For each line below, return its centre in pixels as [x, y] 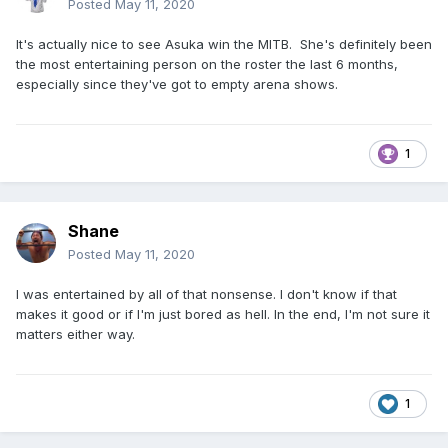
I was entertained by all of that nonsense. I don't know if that [206, 294]
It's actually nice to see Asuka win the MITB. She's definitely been [224, 44]
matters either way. [75, 334]
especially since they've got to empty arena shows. [179, 84]
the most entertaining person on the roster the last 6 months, [207, 64]
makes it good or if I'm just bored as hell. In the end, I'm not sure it [223, 314]
